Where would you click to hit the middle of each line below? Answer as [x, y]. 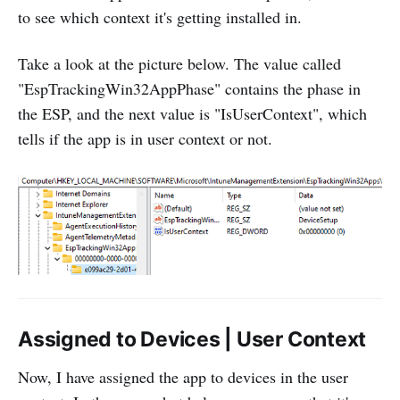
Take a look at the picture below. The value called [179, 64]
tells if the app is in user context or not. [145, 139]
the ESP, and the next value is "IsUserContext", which [192, 114]
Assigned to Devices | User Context [192, 340]
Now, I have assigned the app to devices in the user [183, 377]
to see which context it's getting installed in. [160, 17]
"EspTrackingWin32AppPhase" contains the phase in [189, 89]
